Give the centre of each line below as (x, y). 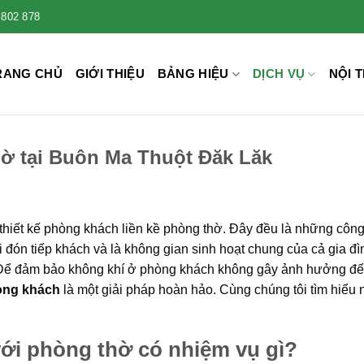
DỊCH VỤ (279, 74)
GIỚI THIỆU (110, 74)
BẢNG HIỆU (193, 74)
